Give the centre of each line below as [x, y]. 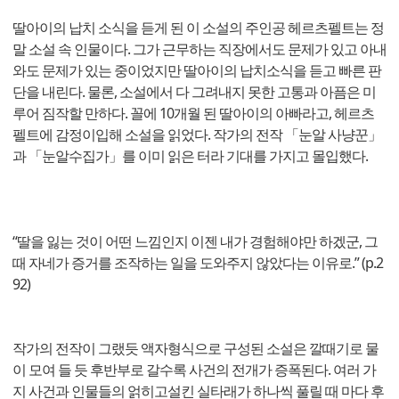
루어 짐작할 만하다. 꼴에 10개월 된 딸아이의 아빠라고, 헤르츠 [193, 114]
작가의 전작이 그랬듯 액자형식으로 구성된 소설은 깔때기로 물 [195, 349]
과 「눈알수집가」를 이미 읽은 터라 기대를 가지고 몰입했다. [190, 156]
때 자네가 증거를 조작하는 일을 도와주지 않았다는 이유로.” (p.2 [198, 263]
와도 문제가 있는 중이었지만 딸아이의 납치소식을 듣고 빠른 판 [197, 71]
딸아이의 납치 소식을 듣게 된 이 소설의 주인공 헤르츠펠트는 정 [198, 28]
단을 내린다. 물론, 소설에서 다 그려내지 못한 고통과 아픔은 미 [194, 92]
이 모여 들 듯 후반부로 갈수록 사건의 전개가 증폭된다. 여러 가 [194, 370]
